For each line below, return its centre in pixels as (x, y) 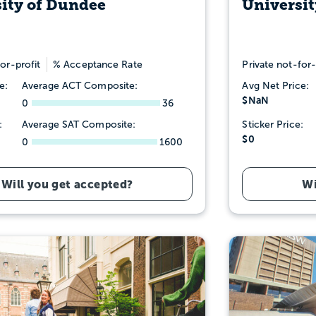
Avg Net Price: (275, 85)
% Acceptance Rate (98, 64)
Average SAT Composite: (79, 124)
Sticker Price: (273, 124)
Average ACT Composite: (80, 85)
